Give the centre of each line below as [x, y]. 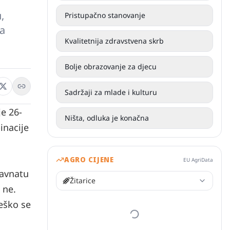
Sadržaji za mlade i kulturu [111, 92]
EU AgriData [198, 160]
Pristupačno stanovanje [105, 15]
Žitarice [83, 180]
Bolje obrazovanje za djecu [111, 66]
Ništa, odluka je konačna [107, 118]
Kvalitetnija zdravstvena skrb [114, 41]
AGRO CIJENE [89, 159]
